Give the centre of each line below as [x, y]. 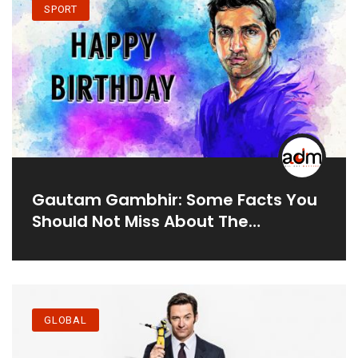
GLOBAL [66, 320]
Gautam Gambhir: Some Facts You [175, 199]
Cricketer [70, 243]
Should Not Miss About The [140, 221]
